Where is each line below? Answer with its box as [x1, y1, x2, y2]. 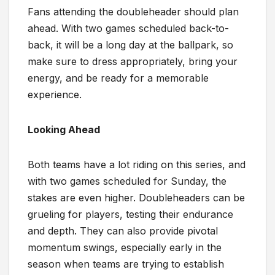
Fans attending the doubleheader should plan [28, 5, 239, 18]
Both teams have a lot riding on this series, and [28, 158, 246, 171]
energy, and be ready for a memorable [28, 71, 209, 84]
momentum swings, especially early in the [28, 241, 222, 254]
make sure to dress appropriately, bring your [28, 55, 238, 68]
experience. [28, 88, 82, 101]
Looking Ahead [28, 123, 100, 136]
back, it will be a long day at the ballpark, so [28, 38, 233, 51]
